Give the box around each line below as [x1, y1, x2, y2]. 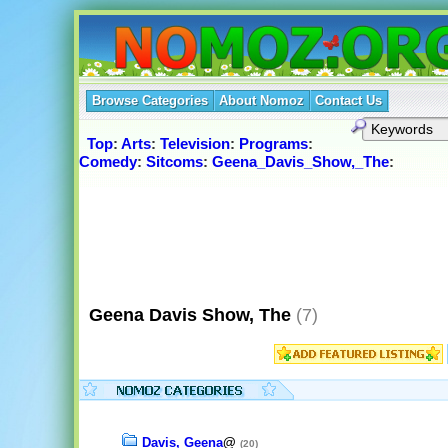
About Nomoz [218, 93, 304, 108]
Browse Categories [91, 93, 208, 108]
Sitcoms [145, 153, 203, 171]
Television [159, 135, 230, 153]
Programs [238, 135, 308, 153]
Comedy [78, 153, 137, 171]
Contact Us [314, 93, 382, 108]
